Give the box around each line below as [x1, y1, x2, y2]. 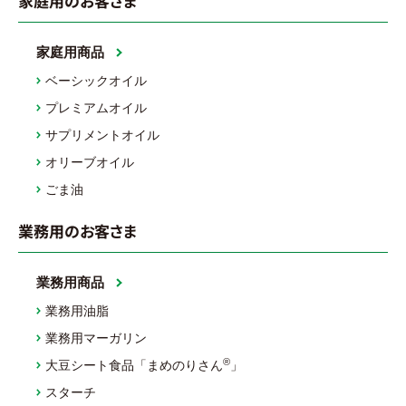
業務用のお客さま [18, 218, 137, 242]
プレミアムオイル [45, 100, 147, 115]
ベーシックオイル [45, 72, 147, 88]
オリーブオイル [45, 154, 134, 169]
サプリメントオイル [45, 127, 159, 142]
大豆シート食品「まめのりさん [45, 357, 223, 372]
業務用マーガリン [45, 330, 147, 345]
